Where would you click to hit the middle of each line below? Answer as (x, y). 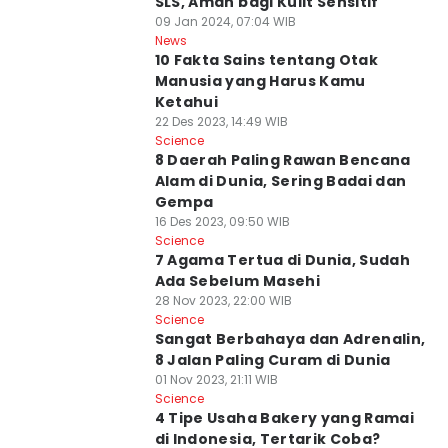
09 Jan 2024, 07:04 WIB (225, 21)
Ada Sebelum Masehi (237, 281)
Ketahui (186, 102)
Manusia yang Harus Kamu (260, 81)
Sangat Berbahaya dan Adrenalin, (290, 339)
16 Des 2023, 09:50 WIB (222, 221)
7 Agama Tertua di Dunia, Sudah (282, 260)
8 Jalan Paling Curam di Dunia (272, 360)
